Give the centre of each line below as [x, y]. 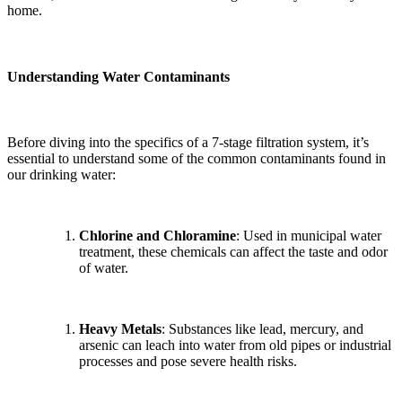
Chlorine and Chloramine [157, 235]
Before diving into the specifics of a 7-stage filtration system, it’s [188, 142]
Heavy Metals [120, 328]
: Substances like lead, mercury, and [262, 328]
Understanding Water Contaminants [118, 76]
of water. [104, 267]
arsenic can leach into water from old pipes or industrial [235, 345]
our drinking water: [61, 174]
